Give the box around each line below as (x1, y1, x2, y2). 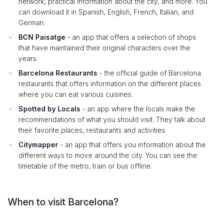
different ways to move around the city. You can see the (18, 151, 197, 159)
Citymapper (18, 140, 58, 149)
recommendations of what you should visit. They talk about (18, 115, 205, 124)
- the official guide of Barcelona (97, 69, 201, 77)
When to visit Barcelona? (8, 196, 119, 208)
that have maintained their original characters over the (18, 44, 190, 52)
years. (18, 54, 38, 62)
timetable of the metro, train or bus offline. (18, 162, 152, 170)
